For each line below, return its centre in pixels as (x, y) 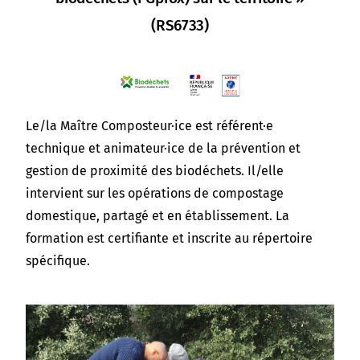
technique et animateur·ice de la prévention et (164, 148)
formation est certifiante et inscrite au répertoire (170, 238)
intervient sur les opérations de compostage (155, 193)
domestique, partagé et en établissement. (149, 215)
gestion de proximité (87, 170)
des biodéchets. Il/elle (218, 170)
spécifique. (58, 260)
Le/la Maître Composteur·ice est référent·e (150, 125)
